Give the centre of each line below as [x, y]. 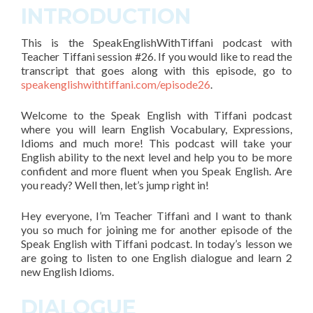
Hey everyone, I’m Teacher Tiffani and [116, 216]
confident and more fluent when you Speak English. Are [156, 171]
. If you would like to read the [223, 56]
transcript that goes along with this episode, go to [156, 70]
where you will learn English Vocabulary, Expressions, [156, 129]
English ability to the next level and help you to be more [156, 157]
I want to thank [254, 216]
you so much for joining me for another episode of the [156, 230]
